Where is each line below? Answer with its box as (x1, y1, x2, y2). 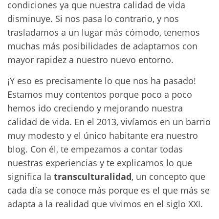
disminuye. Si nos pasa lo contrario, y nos (7, 13, 179, 24)
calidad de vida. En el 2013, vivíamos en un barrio (7, 116, 211, 128)
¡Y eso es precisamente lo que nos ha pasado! (7, 75, 196, 87)
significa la (7, 171, 51, 182)
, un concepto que (131, 171, 205, 182)
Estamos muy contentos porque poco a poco (7, 88, 192, 100)
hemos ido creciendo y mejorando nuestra (7, 102, 183, 114)
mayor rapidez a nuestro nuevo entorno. (7, 54, 174, 66)
